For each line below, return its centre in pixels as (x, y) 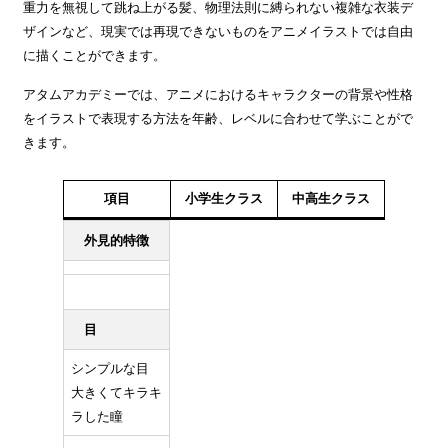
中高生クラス (331, 199)
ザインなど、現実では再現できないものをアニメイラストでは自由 (218, 32)
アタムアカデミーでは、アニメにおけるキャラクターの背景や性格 (218, 95)
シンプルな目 (109, 368)
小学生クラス (224, 199)
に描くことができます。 (94, 56)
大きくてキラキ (116, 392)
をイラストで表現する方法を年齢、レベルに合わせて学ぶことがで (218, 119)
